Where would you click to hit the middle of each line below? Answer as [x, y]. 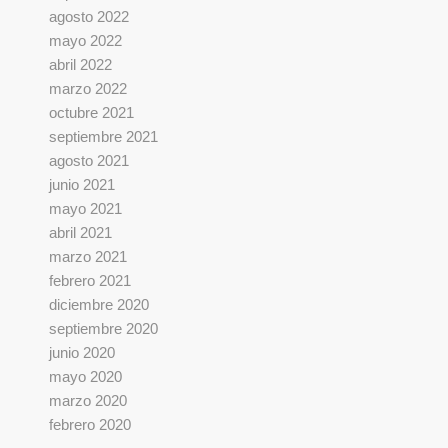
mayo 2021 [85, 208]
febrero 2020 [89, 424]
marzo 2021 [87, 256]
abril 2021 [80, 232]
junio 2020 [81, 352]
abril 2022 [80, 64]
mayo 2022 [85, 40]
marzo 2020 [87, 400]
